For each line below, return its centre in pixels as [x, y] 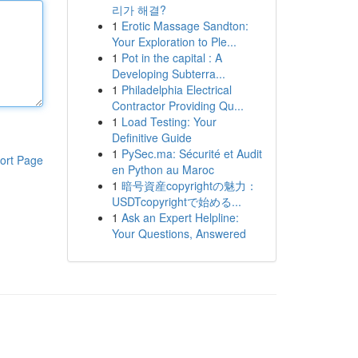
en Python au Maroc [163, 169]
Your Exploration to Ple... [174, 42]
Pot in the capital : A [171, 58]
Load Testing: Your [169, 121]
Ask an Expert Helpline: [180, 217]
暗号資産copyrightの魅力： [189, 185]
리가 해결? [139, 10]
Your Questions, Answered [179, 233]
